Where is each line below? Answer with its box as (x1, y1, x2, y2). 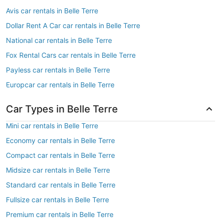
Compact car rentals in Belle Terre (6, 151, 115, 159)
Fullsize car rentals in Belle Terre (6, 195, 109, 204)
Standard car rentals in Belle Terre (6, 181, 115, 189)
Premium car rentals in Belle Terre (6, 210, 113, 219)
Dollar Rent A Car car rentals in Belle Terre (6, 21, 140, 30)
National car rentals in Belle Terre (6, 36, 112, 44)
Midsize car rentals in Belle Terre (6, 166, 110, 174)
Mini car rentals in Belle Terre (6, 121, 98, 130)
